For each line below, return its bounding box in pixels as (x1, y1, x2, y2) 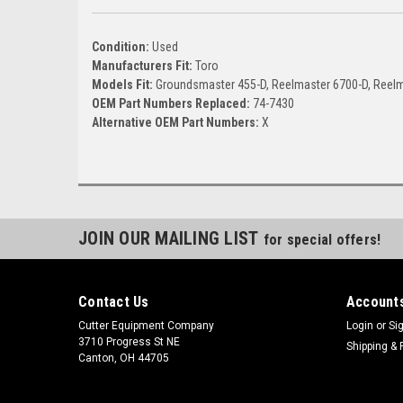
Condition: (92, 39, 152, 54)
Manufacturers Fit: (92, 58, 195, 73)
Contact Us (78, 292, 149, 310)
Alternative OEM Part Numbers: (92, 114, 262, 130)
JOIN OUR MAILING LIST (78, 227, 264, 249)
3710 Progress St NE (78, 335, 180, 348)
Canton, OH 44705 (78, 351, 169, 364)
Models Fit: (92, 76, 156, 92)
